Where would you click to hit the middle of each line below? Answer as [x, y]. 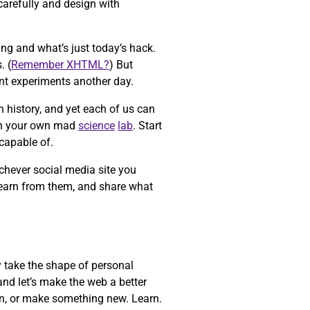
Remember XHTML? [60, 65]
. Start [147, 126]
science [97, 126]
